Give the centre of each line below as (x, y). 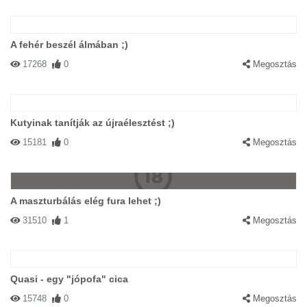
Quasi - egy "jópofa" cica (69, 279)
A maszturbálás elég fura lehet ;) (86, 201)
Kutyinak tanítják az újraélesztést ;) (93, 123)
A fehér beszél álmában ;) (69, 45)
